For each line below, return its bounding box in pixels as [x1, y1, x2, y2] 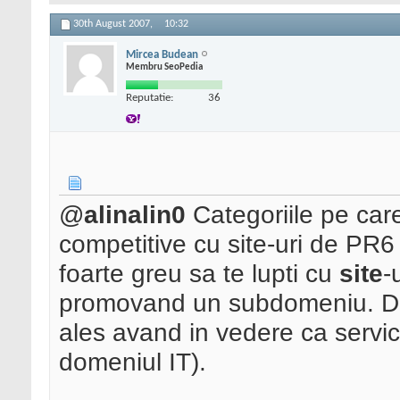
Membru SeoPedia [126, 62, 203, 72]
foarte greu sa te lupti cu [59, 259, 339, 288]
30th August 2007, [73, 19, 155, 30]
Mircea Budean [126, 48, 198, 61]
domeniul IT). [59, 347, 206, 377]
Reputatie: [126, 91, 173, 104]
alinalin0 [84, 200, 186, 229]
